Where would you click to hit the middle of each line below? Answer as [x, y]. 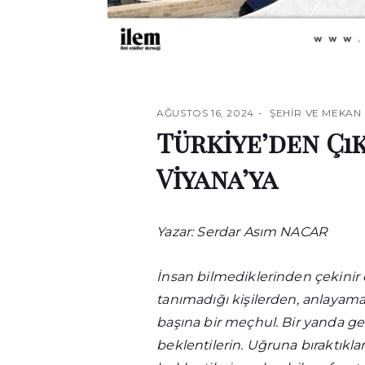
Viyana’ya [218, 178]
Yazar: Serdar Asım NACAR [242, 232]
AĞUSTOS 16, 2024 [205, 113]
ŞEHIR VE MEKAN [316, 113]
